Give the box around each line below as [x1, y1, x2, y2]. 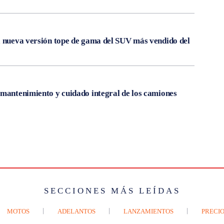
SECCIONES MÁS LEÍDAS [43, 185, 180, 195]
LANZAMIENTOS [123, 207, 173, 215]
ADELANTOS [57, 207, 95, 215]
